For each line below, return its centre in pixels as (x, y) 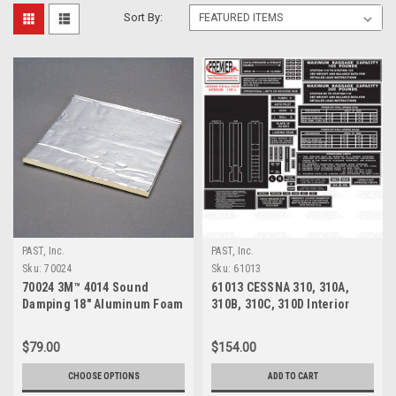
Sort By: (144, 17)
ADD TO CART (293, 376)
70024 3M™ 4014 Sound (85, 287)
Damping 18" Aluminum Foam (103, 304)
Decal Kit (236, 320)
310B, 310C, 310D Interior (281, 304)
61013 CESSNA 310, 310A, (280, 287)
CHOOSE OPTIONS (103, 376)
